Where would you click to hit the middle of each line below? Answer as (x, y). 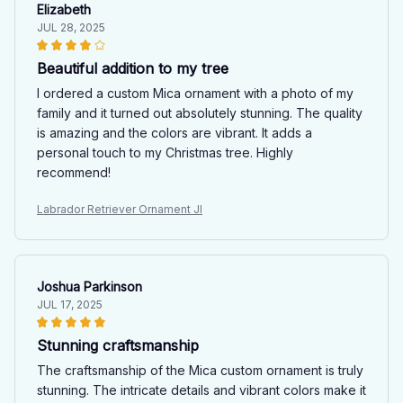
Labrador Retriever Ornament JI (120, 209)
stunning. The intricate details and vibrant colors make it (201, 390)
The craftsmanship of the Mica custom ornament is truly (200, 370)
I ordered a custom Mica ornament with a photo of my (195, 93)
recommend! (74, 172)
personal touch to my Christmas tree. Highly (165, 152)
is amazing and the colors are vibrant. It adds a (175, 132)
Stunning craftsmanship (118, 345)
